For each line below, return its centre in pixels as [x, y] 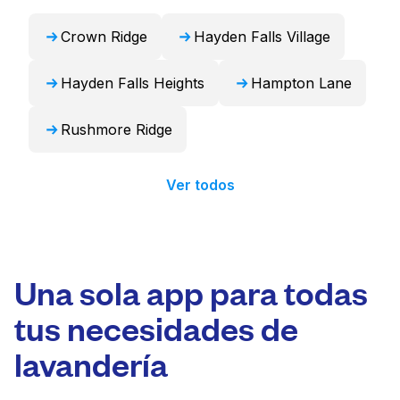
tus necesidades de [156, 327]
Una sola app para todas [191, 292]
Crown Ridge [104, 37]
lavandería [91, 363]
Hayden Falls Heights [133, 83]
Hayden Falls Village [262, 37]
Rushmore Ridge [117, 129]
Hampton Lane [301, 83]
